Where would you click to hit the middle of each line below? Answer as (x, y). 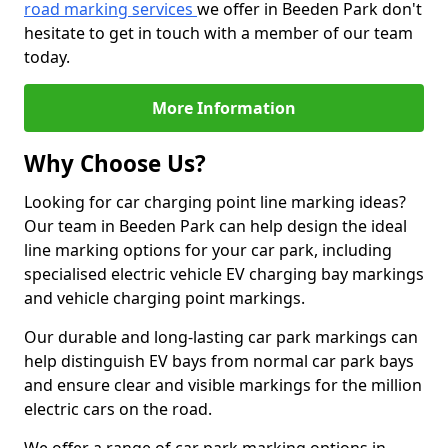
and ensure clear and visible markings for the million (223, 385)
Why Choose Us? (115, 163)
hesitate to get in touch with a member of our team (218, 33)
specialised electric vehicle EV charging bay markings (224, 274)
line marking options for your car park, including (208, 250)
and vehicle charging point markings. (164, 298)
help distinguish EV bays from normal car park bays (219, 361)
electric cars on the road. (118, 409)
